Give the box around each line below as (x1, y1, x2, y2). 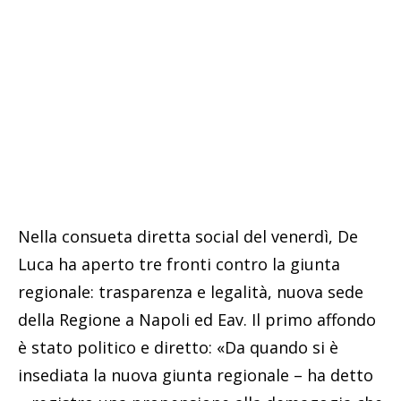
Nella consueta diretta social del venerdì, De (18, 226, 358, 248)
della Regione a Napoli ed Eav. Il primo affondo (18, 309, 376, 331)
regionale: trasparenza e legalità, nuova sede (18, 281, 363, 303)
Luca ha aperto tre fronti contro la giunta (18, 253, 340, 276)
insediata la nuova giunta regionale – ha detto (18, 364, 373, 387)
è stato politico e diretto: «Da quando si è (18, 337, 338, 359)
